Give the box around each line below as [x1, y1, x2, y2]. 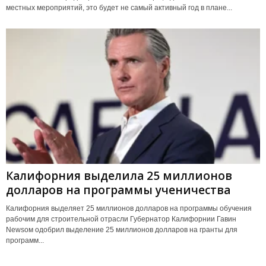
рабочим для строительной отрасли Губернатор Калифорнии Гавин [6, 215, 236, 224]
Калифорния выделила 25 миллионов [6, 168, 232, 184]
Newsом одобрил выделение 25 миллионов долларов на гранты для [6, 226, 237, 235]
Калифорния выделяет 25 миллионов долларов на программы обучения [6, 204, 252, 213]
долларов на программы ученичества [6, 182, 230, 198]
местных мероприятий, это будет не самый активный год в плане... [6, 3, 232, 12]
